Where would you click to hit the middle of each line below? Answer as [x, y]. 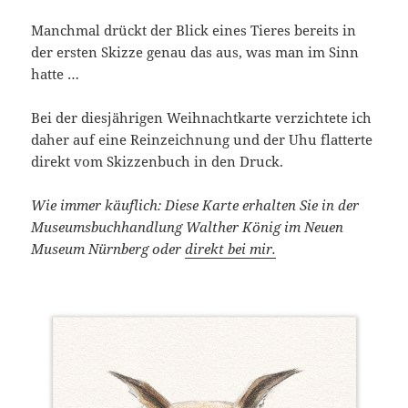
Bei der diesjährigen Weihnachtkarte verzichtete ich [202, 118]
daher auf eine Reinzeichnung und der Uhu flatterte [202, 140]
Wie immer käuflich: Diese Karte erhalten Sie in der [195, 205]
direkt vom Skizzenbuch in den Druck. [158, 162]
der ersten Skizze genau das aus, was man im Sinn [195, 52]
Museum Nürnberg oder [108, 249]
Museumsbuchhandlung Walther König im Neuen [188, 227]
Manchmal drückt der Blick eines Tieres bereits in [194, 31]
